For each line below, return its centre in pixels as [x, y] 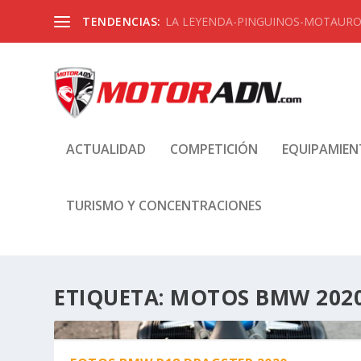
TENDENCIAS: [122, 21]
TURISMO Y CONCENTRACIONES [164, 205]
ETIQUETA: [112, 297]
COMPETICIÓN [214, 149]
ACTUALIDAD [106, 149]
